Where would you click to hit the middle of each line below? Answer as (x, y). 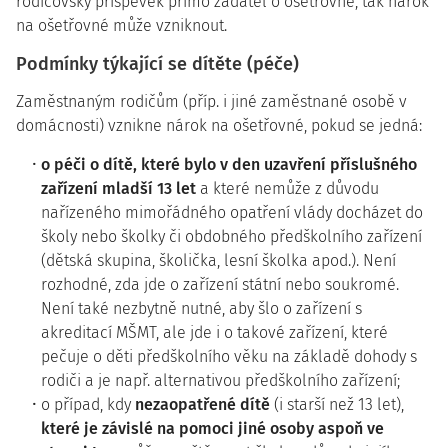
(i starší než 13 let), (337, 404)
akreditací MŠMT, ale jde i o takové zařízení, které (214, 332)
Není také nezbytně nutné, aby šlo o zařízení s (201, 308)
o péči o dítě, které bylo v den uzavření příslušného (229, 164)
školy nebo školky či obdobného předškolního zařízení (231, 236)
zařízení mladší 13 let (118, 188)
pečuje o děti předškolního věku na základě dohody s (229, 356)
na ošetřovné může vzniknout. (121, 25)
